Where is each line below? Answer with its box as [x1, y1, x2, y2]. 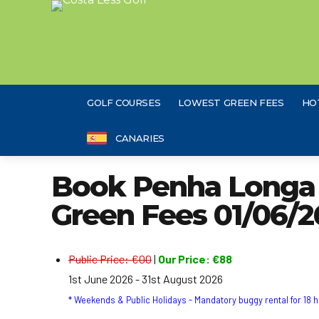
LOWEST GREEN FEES [178, 97, 284, 108]
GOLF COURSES [87, 97, 161, 108]
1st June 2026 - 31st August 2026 [68, 272, 223, 286]
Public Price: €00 [68, 252, 152, 266]
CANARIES [115, 132, 164, 144]
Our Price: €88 [158, 252, 232, 266]
